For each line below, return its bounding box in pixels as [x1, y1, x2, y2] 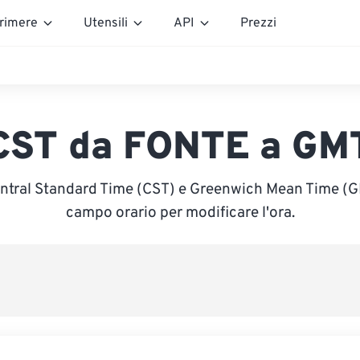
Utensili [84, 14, 128, 31]
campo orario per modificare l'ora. [65, 203, 295, 223]
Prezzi [240, 14, 276, 31]
